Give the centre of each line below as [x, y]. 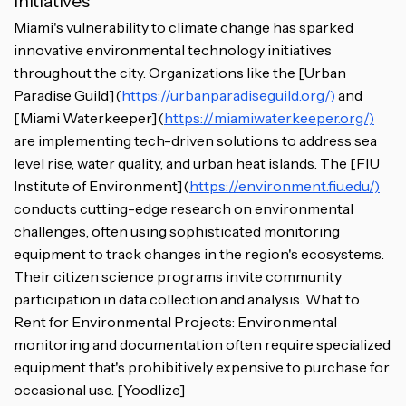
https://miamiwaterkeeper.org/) [269, 117]
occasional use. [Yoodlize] [100, 389]
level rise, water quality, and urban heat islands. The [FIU [197, 163]
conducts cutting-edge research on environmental [184, 208]
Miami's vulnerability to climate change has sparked [184, 27]
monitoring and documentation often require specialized [202, 344]
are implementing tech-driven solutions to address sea [195, 140]
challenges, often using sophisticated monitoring [177, 231]
